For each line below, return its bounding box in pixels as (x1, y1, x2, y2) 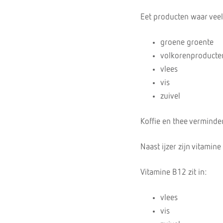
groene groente (160, 38, 214, 47)
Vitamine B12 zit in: (140, 168, 207, 177)
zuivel (160, 92, 180, 101)
